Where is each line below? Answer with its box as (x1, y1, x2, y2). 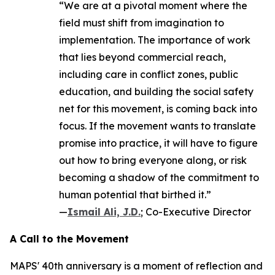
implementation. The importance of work (59, 34, 250, 46)
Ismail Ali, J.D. (68, 206, 141, 218)
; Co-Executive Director (141, 206, 251, 218)
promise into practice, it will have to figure (59, 137, 258, 149)
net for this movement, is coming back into (59, 103, 257, 115)
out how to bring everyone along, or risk (59, 154, 247, 166)
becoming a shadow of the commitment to (59, 171, 259, 184)
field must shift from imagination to (59, 17, 224, 29)
